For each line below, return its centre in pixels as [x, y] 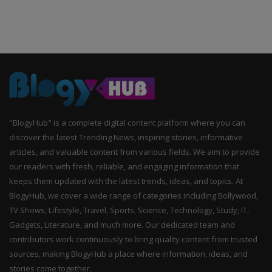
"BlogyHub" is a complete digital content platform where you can [127, 123]
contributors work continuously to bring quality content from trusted [133, 240]
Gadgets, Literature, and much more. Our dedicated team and [122, 225]
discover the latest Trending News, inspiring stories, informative [126, 138]
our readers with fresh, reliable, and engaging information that [124, 167]
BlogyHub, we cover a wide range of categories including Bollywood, [134, 196]
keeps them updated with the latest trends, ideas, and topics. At [126, 181]
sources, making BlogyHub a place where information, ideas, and [128, 254]
